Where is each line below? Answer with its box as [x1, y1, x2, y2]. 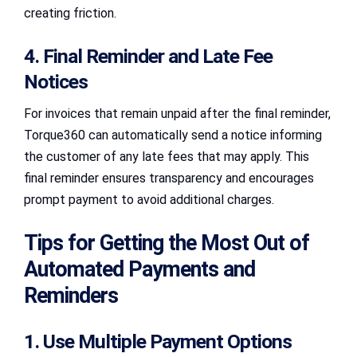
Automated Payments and [24, 256, 255, 282]
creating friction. [24, 5, 116, 21]
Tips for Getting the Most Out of [24, 229, 309, 256]
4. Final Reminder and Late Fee [24, 44, 273, 68]
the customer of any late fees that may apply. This [24, 148, 309, 164]
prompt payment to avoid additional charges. [24, 191, 274, 207]
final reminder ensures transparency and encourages [24, 170, 314, 186]
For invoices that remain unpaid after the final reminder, [24, 105, 331, 121]
